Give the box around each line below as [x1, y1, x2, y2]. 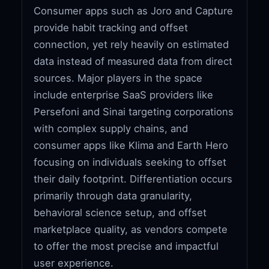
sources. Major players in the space [34, 71, 203, 84]
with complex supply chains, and [34, 122, 189, 134]
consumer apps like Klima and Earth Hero [34, 139, 229, 151]
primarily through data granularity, [34, 189, 193, 202]
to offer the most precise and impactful [34, 240, 219, 252]
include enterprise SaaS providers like [34, 88, 214, 101]
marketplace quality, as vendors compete [34, 223, 228, 235]
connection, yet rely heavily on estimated [34, 38, 229, 50]
